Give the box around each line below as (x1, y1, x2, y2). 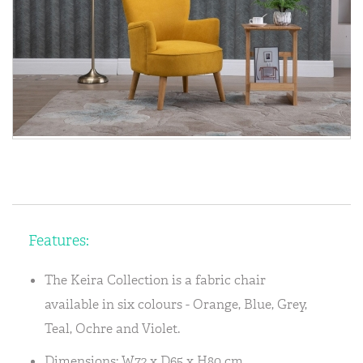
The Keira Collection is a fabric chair (45, 271, 266, 288)
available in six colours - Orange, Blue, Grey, (45, 296, 307, 313)
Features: (28, 231, 89, 250)
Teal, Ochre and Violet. (45, 320, 180, 337)
